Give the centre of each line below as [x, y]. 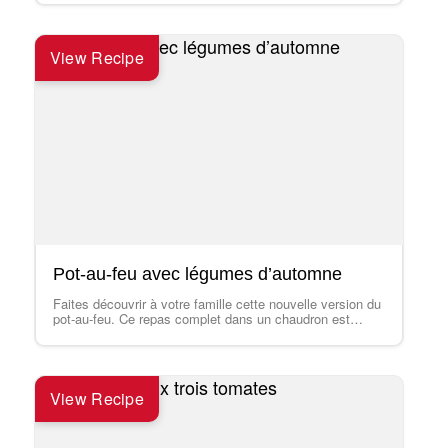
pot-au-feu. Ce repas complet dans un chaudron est [201, 318]
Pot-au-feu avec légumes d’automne [197, 274]
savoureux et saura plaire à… [137, 333]
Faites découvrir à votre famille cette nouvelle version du [216, 303]
